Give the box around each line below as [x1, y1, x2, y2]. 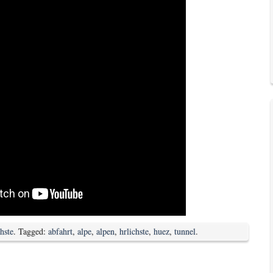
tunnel [174, 225, 196, 237]
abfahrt [48, 225, 73, 237]
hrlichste [119, 225, 149, 237]
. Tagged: [13, 225, 48, 237]
